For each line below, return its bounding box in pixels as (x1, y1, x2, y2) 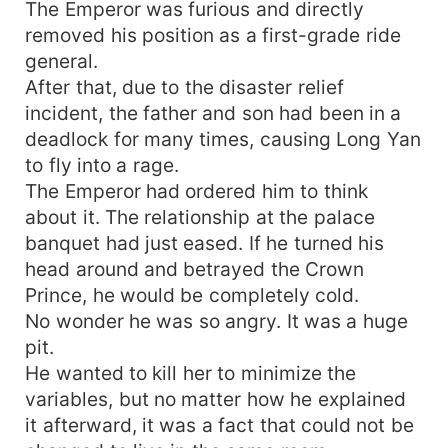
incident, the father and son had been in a (25, 100, 402, 125)
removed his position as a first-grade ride (25, 22, 401, 47)
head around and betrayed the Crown (25, 256, 365, 281)
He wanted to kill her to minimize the (25, 360, 357, 385)
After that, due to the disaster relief (25, 74, 344, 99)
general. (25, 48, 99, 73)
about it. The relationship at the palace (25, 204, 375, 229)
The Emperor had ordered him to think (25, 178, 368, 203)
